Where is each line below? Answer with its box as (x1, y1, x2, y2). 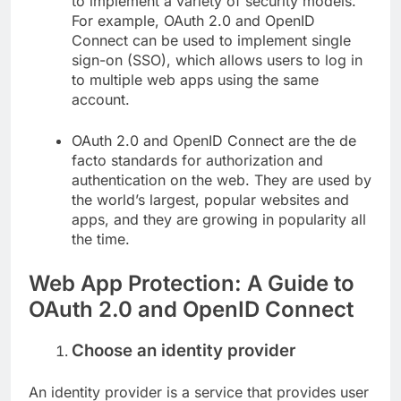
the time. (72, 229, 130, 248)
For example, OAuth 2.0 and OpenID (72, 11, 315, 30)
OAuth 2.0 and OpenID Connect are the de (72, 131, 356, 149)
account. (72, 90, 130, 108)
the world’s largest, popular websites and (72, 190, 349, 209)
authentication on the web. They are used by (72, 170, 371, 189)
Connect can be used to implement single (72, 30, 351, 49)
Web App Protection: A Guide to (29, 269, 354, 296)
